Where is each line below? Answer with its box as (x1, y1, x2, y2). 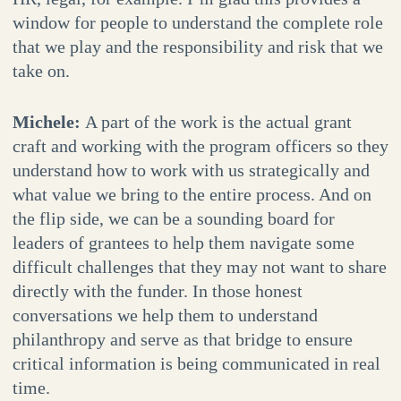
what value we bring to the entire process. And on (12, 184, 371, 205)
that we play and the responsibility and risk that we (12, 37, 383, 57)
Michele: (12, 112, 85, 132)
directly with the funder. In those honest (12, 281, 303, 302)
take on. (12, 61, 70, 81)
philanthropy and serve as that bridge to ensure (12, 329, 353, 350)
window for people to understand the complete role (12, 13, 383, 33)
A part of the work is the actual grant (84, 112, 352, 132)
